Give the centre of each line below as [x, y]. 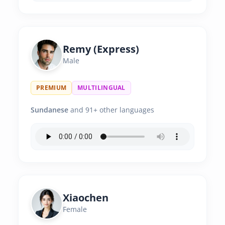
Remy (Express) [101, 49]
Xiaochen [86, 198]
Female [75, 209]
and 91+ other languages [111, 110]
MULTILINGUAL [101, 88]
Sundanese [49, 110]
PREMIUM [51, 88]
